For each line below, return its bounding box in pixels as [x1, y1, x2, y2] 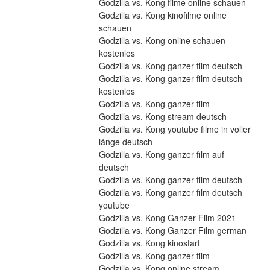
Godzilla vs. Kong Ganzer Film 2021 [98, 212, 236, 224]
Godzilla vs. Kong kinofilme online [98, 9, 227, 22]
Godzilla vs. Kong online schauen [98, 34, 225, 47]
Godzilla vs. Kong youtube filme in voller [98, 123, 251, 136]
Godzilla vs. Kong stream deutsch [98, 110, 227, 123]
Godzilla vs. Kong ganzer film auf [98, 148, 224, 161]
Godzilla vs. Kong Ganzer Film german [98, 224, 246, 237]
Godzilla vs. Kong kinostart [98, 237, 200, 250]
